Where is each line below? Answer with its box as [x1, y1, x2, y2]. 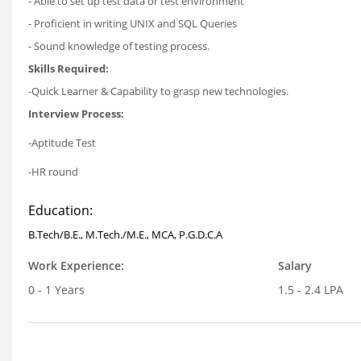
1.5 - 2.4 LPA [277, 282, 343, 297]
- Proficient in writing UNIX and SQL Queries [28, 16, 237, 31]
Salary [277, 258, 312, 273]
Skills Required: [28, 61, 109, 76]
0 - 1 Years [28, 282, 85, 297]
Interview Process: [28, 106, 124, 121]
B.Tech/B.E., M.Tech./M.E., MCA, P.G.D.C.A [28, 227, 222, 242]
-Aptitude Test [28, 135, 96, 150]
